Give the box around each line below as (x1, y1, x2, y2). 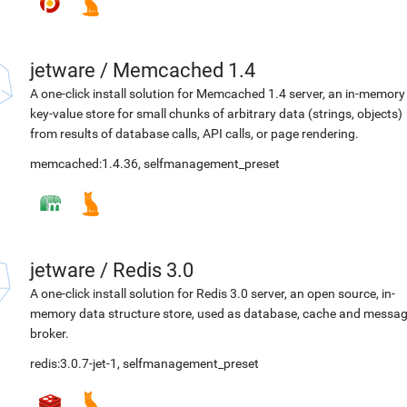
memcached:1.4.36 (30, 156, 138, 171)
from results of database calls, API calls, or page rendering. (30, 126, 359, 141)
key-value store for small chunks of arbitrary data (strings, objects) (30, 106, 402, 121)
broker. (30, 326, 69, 341)
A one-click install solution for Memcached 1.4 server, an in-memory (30, 86, 405, 101)
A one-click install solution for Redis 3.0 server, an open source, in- (30, 286, 395, 301)
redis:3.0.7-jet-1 (30, 356, 117, 371)
